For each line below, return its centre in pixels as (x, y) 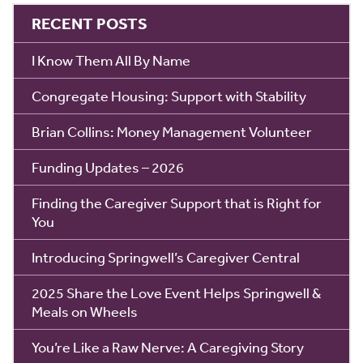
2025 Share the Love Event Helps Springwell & (176, 292)
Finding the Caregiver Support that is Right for (177, 202)
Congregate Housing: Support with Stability (169, 95)
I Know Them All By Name (111, 60)
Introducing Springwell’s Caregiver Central (166, 256)
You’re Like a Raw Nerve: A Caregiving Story (168, 346)
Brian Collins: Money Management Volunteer (172, 131)
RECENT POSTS (90, 23)
